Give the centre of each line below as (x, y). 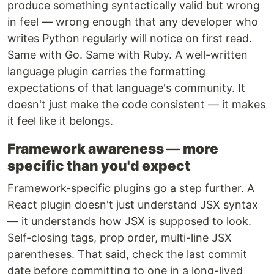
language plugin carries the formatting (106, 72)
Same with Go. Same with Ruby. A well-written (128, 55)
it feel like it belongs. (60, 121)
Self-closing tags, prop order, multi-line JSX (120, 238)
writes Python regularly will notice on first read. (130, 39)
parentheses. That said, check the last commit (127, 254)
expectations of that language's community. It (126, 88)
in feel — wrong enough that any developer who (133, 22)
